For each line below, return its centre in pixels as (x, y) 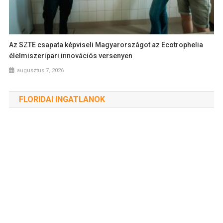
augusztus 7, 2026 (41, 71)
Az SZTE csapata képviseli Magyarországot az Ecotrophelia (106, 45)
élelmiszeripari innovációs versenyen (71, 56)
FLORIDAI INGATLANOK (62, 100)
